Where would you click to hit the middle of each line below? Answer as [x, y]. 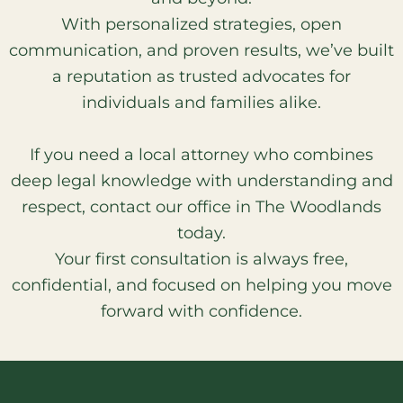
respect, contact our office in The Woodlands [201, 207]
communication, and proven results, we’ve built [201, 51]
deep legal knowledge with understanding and [201, 181]
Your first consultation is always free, [201, 260]
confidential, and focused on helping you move [201, 286]
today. [201, 233]
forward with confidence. [201, 312]
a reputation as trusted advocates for [201, 77]
